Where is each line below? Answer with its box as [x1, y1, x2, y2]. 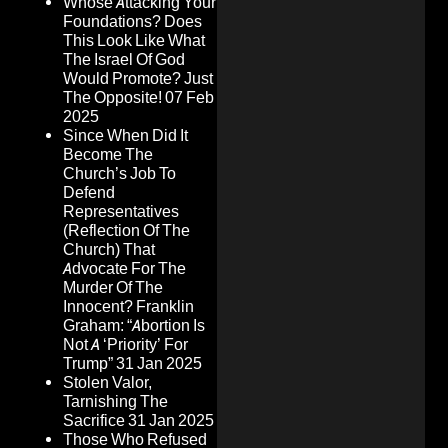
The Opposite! [63, 88, 162, 108]
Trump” [63, 354, 113, 374]
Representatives [63, 202, 179, 222]
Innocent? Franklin [63, 297, 194, 317]
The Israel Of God [63, 50, 185, 70]
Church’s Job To [63, 164, 176, 184]
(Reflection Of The [63, 221, 190, 241]
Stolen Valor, [63, 373, 152, 393]
